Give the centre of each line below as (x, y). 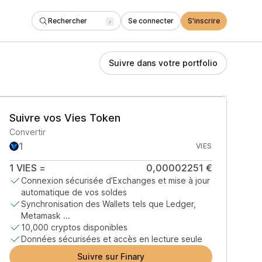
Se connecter (151, 20)
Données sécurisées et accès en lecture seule (111, 239)
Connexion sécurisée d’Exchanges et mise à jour (115, 180)
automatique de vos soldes (74, 192)
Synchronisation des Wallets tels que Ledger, (108, 204)
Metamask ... (45, 216)
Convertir (27, 132)
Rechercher (68, 20)
